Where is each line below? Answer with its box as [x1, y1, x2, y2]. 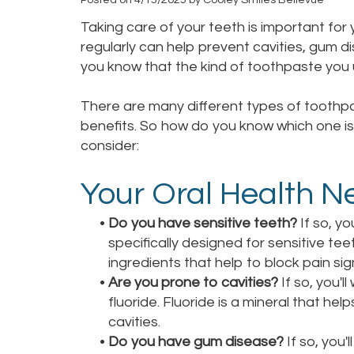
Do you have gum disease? [108, 334, 284, 349]
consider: [81, 138, 139, 153]
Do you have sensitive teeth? [108, 216, 297, 231]
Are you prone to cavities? [108, 275, 278, 290]
